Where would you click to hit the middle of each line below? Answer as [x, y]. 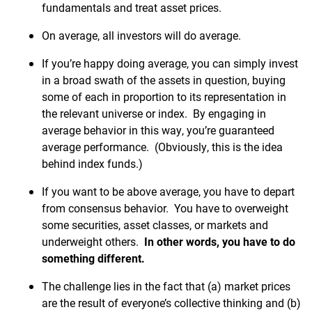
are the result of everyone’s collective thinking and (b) [171, 303]
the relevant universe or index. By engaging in [154, 113]
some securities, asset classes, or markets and [155, 225]
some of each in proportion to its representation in [164, 96]
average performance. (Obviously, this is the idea [162, 147]
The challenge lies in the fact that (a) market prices [166, 286]
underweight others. [93, 241]
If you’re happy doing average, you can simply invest [170, 63]
